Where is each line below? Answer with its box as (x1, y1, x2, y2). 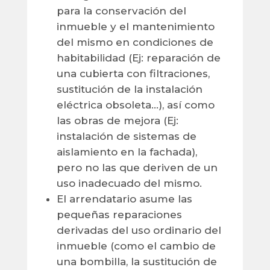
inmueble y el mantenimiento (56, 20, 215, 33)
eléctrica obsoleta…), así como (56, 99, 215, 111)
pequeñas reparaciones (56, 209, 182, 221)
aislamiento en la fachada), (56, 146, 197, 159)
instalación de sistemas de (56, 130, 196, 143)
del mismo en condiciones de (56, 36, 213, 49)
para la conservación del (56, 5, 186, 17)
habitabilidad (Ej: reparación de (56, 52, 221, 64)
